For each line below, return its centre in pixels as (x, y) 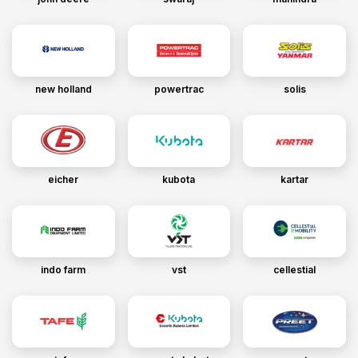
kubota (179, 179)
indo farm (64, 269)
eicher (64, 179)
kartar (295, 179)
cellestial (295, 269)
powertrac (179, 89)
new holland (63, 89)
